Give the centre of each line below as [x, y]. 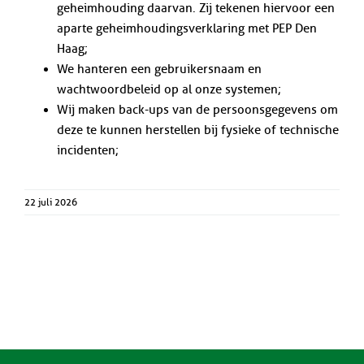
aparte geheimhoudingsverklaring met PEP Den [186, 29]
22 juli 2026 [51, 202]
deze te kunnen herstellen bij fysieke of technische [197, 130]
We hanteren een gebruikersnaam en [159, 69]
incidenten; [87, 151]
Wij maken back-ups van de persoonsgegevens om [197, 110]
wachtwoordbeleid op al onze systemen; [169, 90]
